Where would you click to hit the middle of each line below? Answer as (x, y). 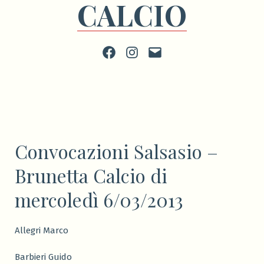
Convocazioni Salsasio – (116, 151)
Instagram (145, 51)
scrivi (157, 51)
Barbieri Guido (43, 257)
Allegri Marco (42, 231)
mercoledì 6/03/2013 (99, 200)
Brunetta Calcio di (91, 176)
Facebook (120, 51)
